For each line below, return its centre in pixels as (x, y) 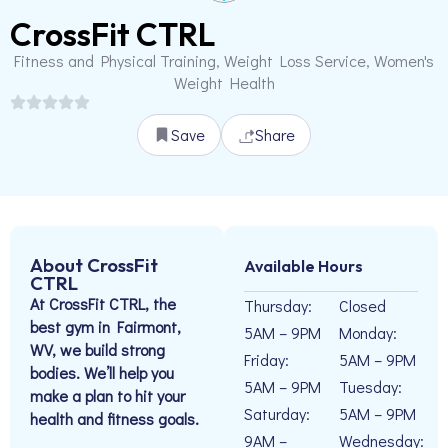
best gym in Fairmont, (105, 326)
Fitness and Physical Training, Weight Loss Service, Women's (224, 60)
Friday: (266, 359)
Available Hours (303, 266)
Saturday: (277, 413)
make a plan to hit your (107, 395)
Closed (362, 305)
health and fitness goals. (114, 418)
